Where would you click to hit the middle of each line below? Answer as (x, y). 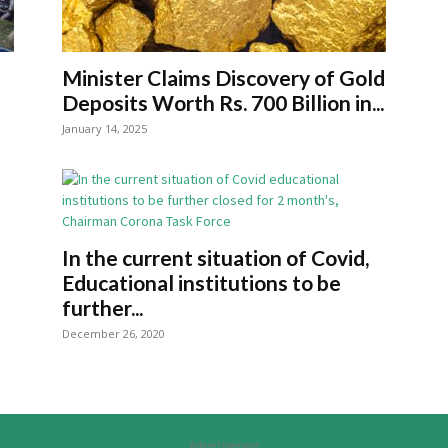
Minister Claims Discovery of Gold (223, 77)
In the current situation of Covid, (215, 257)
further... (102, 307)
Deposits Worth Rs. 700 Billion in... (223, 102)
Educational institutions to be (201, 282)
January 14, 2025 (104, 128)
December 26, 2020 (113, 333)
